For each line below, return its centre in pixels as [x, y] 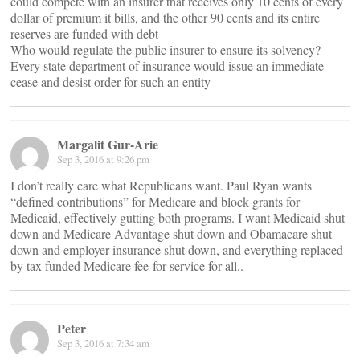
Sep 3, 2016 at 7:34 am [103, 343]
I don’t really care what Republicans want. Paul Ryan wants [161, 185]
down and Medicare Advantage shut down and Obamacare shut [171, 233]
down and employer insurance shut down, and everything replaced [177, 250]
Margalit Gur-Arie [108, 144]
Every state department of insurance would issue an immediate [167, 65]
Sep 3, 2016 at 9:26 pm [103, 159]
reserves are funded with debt [84, 33]
